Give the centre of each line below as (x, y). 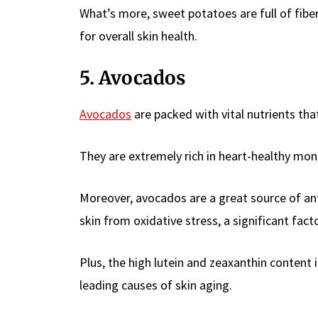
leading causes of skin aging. (156, 285)
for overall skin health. (138, 35)
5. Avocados (132, 77)
